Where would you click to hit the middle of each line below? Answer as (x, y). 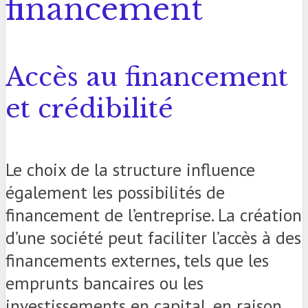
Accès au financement (147, 77)
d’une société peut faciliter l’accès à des (153, 238)
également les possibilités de (115, 192)
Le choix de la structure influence (130, 170)
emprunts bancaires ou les (104, 283)
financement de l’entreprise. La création (154, 215)
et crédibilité (89, 109)
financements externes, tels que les (137, 261)
